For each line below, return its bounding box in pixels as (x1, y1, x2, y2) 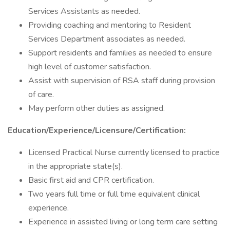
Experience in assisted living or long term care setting (28, 216, 218, 227)
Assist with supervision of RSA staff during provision (28, 75, 215, 86)
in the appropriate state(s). (28, 161, 123, 172)
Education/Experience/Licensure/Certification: (8, 125, 186, 136)
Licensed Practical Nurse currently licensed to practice (28, 147, 220, 158)
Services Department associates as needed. (28, 33, 185, 45)
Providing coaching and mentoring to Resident (28, 20, 191, 31)
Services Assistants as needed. (28, 6, 140, 17)
